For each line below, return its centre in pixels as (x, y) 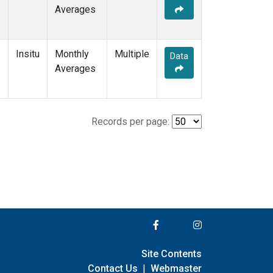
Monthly (72, 54)
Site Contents (172, 253)
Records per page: (130, 122)
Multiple (132, 54)
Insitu (28, 54)
